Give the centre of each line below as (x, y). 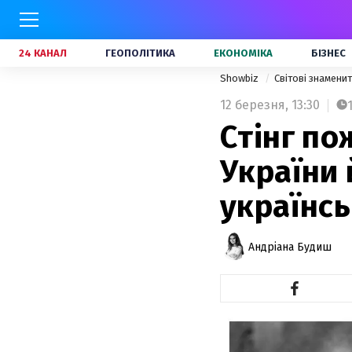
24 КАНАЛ (43, 53)
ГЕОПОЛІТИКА (140, 53)
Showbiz (240, 78)
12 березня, (254, 105)
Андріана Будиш (290, 247)
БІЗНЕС (328, 53)
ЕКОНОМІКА (243, 53)
